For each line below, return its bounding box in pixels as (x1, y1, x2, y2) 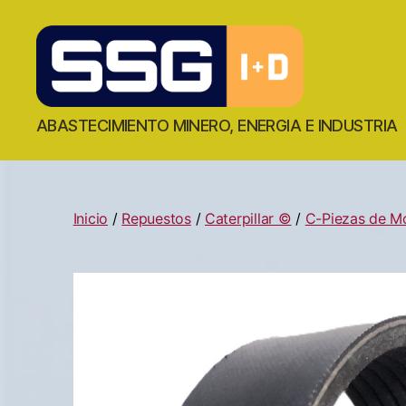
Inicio (72, 208, 109, 227)
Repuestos (121, 208, 191, 227)
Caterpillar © (205, 208, 292, 227)
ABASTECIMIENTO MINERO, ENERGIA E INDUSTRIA (36, 115, 398, 135)
